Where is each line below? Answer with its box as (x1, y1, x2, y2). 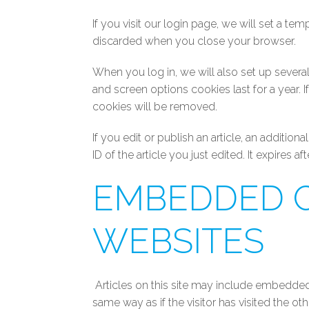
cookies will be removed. (92, 100, 218, 113)
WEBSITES (92, 221, 265, 261)
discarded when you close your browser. (92, 34, 297, 48)
